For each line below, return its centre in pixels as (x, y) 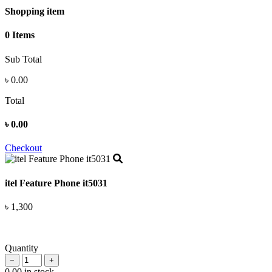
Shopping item (35, 12)
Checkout (23, 148)
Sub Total (23, 59)
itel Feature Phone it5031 (56, 183)
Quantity (22, 248)
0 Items (20, 35)
